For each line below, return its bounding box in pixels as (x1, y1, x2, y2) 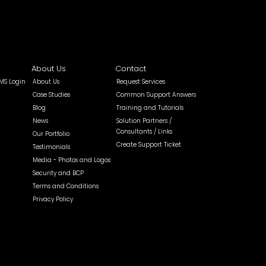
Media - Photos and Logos (33, 156, 111, 164)
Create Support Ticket (116, 140, 181, 149)
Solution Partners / (116, 116, 172, 125)
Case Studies (33, 90, 71, 99)
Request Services (116, 77, 165, 86)
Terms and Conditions (33, 182, 99, 191)
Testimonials (33, 142, 71, 151)
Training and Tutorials (116, 103, 183, 112)
